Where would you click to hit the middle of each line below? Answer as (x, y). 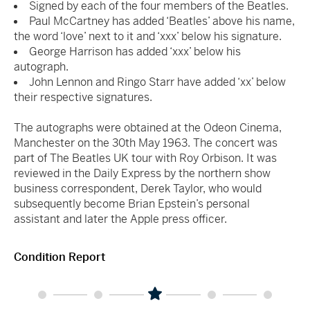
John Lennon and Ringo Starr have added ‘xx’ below (157, 82)
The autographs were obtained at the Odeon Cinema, (148, 127)
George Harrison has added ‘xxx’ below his (135, 51)
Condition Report (60, 257)
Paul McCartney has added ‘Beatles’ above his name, (162, 21)
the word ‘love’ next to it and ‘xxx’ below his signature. (148, 36)
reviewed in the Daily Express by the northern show (142, 173)
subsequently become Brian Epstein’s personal (132, 203)
